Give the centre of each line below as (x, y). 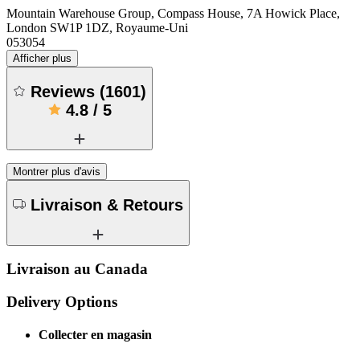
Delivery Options (62, 301)
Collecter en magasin (95, 335)
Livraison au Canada (77, 269)
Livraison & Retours (107, 205)
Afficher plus (42, 59)
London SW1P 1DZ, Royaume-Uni (97, 28)
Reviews (65, 91)
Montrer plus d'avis (57, 172)
